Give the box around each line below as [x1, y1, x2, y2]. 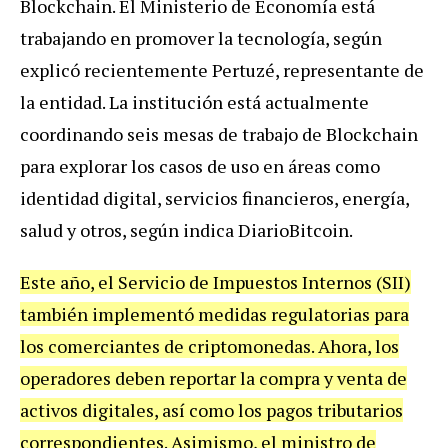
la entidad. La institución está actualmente [20, 89, 369, 114]
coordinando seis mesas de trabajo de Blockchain [20, 121, 418, 146]
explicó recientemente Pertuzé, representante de [20, 57, 424, 82]
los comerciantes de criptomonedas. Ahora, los [20, 333, 399, 358]
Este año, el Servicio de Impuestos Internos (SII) [20, 269, 411, 294]
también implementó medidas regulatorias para [20, 301, 409, 326]
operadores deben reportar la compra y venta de [20, 365, 407, 390]
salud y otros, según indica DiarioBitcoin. [20, 217, 353, 242]
